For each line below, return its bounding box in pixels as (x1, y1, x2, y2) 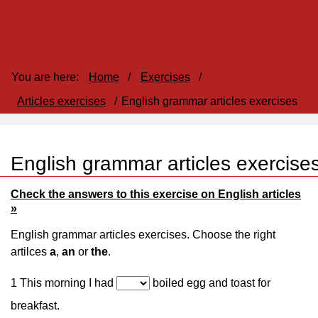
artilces (11, 246, 50, 258)
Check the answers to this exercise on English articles (11, 188, 301, 200)
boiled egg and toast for (150, 277, 270, 289)
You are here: (11, 71, 79, 83)
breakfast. (11, 300, 60, 312)
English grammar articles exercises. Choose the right (11, 229, 275, 241)
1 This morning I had (11, 277, 116, 289)
